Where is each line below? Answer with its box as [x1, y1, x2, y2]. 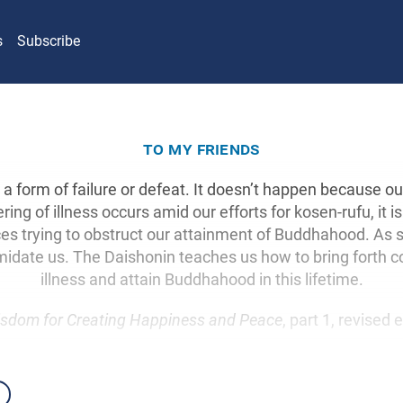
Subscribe [17, 32, 80, 50]
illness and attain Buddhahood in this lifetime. [40, 269, 363, 289]
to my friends [142, 137, 261, 159]
